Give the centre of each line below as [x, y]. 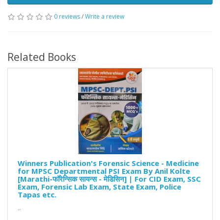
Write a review [105, 17]
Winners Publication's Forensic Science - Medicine [108, 163]
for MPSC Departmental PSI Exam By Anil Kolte [104, 171]
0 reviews [67, 17]
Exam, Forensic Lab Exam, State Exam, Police [99, 187]
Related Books [42, 57]
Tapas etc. [37, 195]
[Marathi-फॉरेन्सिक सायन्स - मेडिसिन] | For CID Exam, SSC [109, 179]
